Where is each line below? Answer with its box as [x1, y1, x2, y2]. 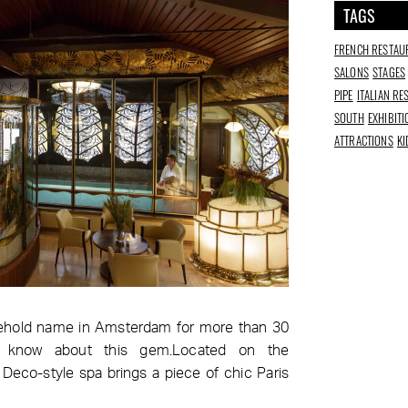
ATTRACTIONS [334, 131, 393, 150]
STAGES [372, 63, 406, 82]
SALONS [334, 63, 369, 82]
